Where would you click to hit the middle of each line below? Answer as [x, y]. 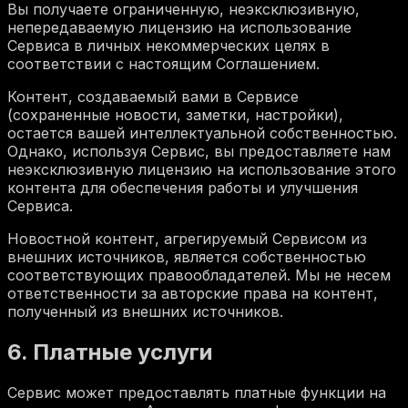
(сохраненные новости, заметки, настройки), [175, 114]
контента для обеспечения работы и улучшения [183, 187]
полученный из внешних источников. [145, 311]
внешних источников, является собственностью [187, 256]
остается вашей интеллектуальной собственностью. [202, 133]
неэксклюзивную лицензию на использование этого [202, 169]
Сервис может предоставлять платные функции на [197, 392]
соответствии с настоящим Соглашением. [163, 63]
